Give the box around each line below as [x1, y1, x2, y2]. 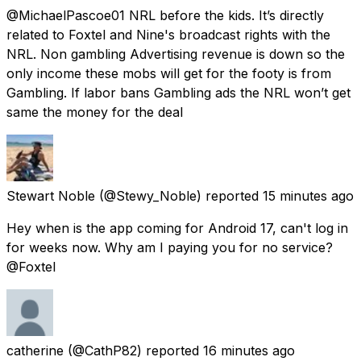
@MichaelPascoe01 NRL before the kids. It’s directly [6, 6, 324, 23]
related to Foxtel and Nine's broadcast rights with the [6, 26, 330, 43]
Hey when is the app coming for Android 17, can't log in [6, 219, 348, 236]
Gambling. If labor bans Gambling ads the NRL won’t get [6, 84, 351, 101]
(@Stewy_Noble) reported [99, 187, 259, 204]
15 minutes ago [263, 187, 354, 204]
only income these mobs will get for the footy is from [6, 64, 331, 81]
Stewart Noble [6, 187, 95, 204]
